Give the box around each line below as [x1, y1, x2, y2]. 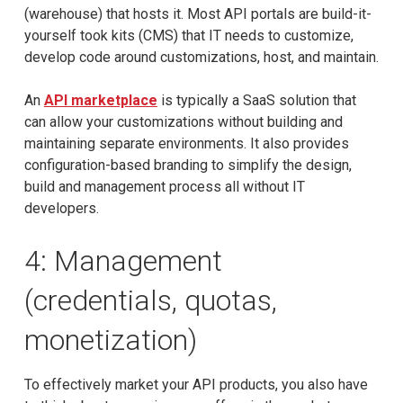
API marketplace [43, 91, 157, 109]
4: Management [23, 243, 222, 278]
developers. [23, 199, 99, 217]
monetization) [23, 322, 197, 357]
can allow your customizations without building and [23, 112, 343, 130]
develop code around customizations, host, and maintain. [23, 48, 379, 66]
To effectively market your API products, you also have [23, 375, 368, 393]
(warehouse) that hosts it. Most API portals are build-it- [23, 4, 372, 22]
